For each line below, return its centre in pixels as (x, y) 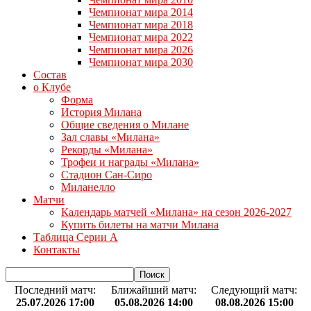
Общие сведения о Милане (125, 125)
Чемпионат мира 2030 (141, 62)
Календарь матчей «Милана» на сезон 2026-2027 (176, 212)
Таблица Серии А (76, 237)
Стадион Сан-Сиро (107, 175)
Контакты (57, 250)
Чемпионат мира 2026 (141, 50)
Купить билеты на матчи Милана (140, 225)
